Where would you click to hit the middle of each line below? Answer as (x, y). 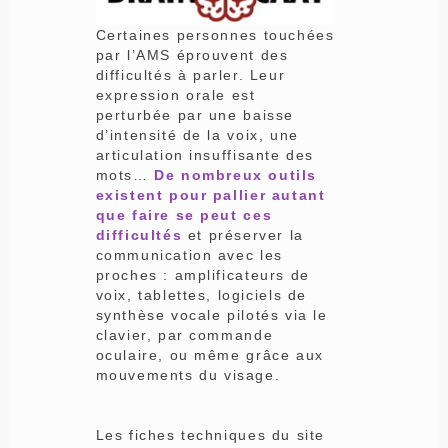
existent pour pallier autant (210, 194)
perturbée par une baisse (194, 114)
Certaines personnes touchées (215, 34)
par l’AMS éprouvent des (192, 54)
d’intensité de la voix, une (197, 134)
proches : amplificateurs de (202, 274)
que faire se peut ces (184, 214)
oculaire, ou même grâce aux (209, 354)
